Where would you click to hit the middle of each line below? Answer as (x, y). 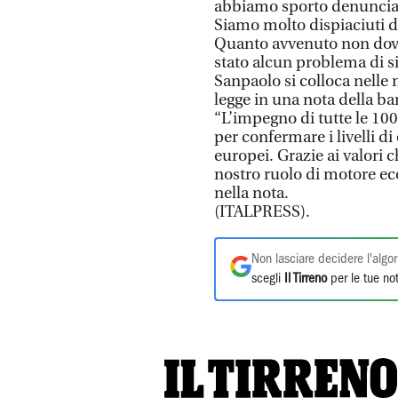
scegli (268, 279)
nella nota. (251, 193)
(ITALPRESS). (262, 212)
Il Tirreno (306, 279)
